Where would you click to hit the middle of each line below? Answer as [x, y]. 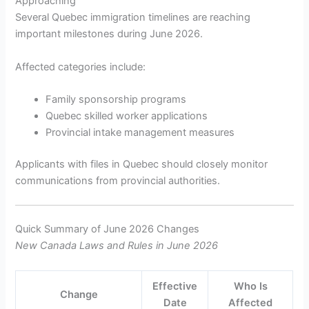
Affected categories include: [81, 67]
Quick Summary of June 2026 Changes [108, 229]
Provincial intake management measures [140, 133]
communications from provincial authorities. [118, 180]
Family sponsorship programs [116, 100]
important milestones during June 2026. [109, 34]
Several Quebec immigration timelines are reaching [133, 18]
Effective [175, 286]
